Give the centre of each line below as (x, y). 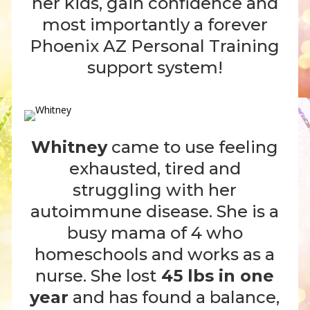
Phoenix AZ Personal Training (155, 46)
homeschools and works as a (155, 254)
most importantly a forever (155, 25)
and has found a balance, (174, 297)
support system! (155, 68)
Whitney (70, 147)
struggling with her (155, 190)
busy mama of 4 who (155, 232)
